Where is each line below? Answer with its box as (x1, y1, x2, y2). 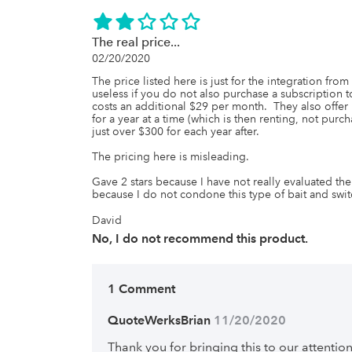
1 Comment (108, 281, 175, 296)
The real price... (92, 35, 180, 49)
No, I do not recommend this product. (92, 231, 308, 246)
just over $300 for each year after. (92, 124, 259, 138)
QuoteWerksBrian (108, 313, 211, 328)
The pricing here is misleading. (92, 149, 249, 163)
